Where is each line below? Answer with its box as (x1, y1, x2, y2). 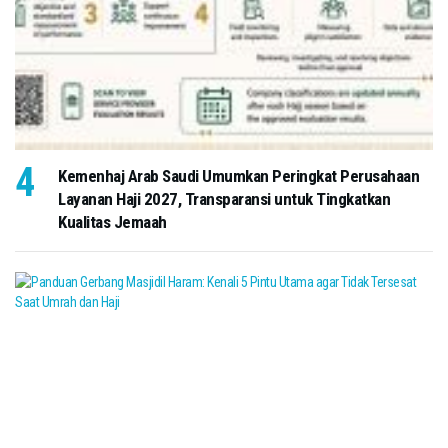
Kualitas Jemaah (58, 211, 167, 232)
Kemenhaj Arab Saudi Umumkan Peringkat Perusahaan (58, 165, 419, 186)
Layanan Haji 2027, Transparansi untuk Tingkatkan (58, 188, 390, 209)
